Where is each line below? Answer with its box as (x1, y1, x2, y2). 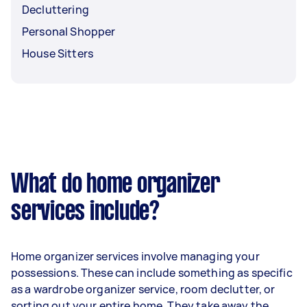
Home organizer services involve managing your (11, 248, 260, 264)
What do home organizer (11, 172, 220, 197)
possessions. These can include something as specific (11, 265, 293, 280)
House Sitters (22, 45, 93, 61)
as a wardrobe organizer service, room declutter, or (11, 281, 275, 297)
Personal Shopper (22, 23, 116, 39)
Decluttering (22, 1, 89, 17)
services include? (11, 199, 160, 225)
